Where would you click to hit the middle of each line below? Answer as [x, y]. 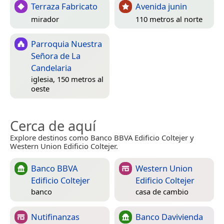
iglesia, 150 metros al [67, 79]
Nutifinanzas [55, 216]
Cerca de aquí [53, 125]
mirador [45, 19]
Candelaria [51, 67]
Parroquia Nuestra [66, 43]
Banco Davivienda [169, 216]
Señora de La [56, 55]
